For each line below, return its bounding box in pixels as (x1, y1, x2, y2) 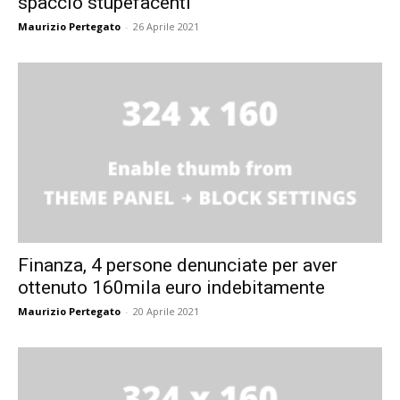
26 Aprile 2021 (133, 20, 199, 34)
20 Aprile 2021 (133, 304, 199, 318)
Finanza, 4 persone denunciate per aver (18, 254, 337, 276)
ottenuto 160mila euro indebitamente (18, 276, 325, 298)
